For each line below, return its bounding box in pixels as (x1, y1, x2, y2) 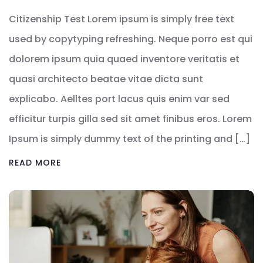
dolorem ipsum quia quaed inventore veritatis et (9, 52, 240, 66)
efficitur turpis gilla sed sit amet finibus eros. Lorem (9, 112, 252, 126)
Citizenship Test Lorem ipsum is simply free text (9, 12, 234, 26)
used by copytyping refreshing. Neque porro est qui (9, 32, 252, 46)
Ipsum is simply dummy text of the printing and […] (9, 132, 250, 146)
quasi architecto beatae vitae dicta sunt (9, 72, 203, 86)
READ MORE (9, 157, 61, 169)
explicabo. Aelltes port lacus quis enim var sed (9, 92, 230, 106)
